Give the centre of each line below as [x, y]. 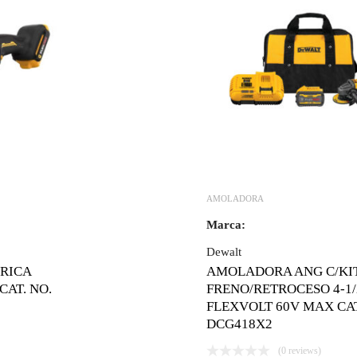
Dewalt [224, 251]
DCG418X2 [239, 324]
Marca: [226, 224]
